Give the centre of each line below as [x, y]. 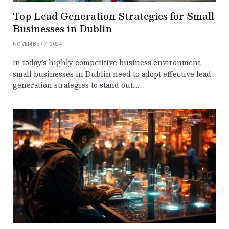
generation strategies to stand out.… [76, 85]
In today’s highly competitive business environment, [107, 62]
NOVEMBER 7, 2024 [38, 44]
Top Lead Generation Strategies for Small [113, 16]
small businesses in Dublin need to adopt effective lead [112, 73]
